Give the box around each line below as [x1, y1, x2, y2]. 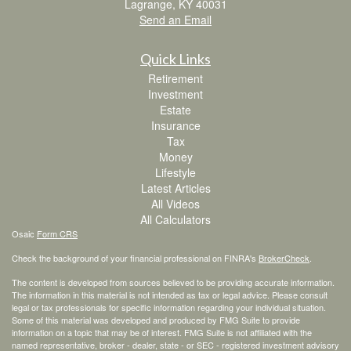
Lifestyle [155, 164, 196, 180]
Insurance [150, 117, 201, 133]
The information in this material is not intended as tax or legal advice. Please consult [12, 288, 327, 301]
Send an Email [139, 11, 212, 27]
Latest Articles [140, 179, 211, 196]
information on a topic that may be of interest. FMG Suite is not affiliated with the [12, 325, 312, 338]
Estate [160, 101, 191, 118]
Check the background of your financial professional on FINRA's [12, 251, 259, 264]
